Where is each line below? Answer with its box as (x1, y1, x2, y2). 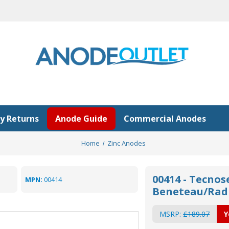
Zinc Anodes (107, 139, 146, 148)
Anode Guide (55, 112, 107, 124)
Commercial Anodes (124, 112, 206, 124)
